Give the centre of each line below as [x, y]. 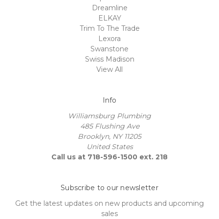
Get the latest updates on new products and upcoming [109, 203]
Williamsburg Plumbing [109, 116]
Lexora [109, 38]
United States [109, 146]
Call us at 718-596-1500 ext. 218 [109, 157]
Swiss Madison [109, 59]
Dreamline [109, 8]
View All [109, 69]
